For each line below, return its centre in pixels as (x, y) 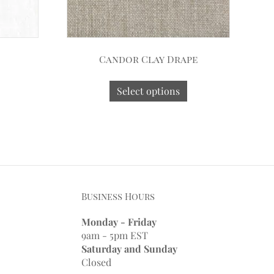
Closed (96, 262)
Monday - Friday (119, 221)
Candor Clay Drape (148, 59)
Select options (149, 91)
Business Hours (118, 196)
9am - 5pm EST (114, 235)
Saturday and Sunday (129, 248)
